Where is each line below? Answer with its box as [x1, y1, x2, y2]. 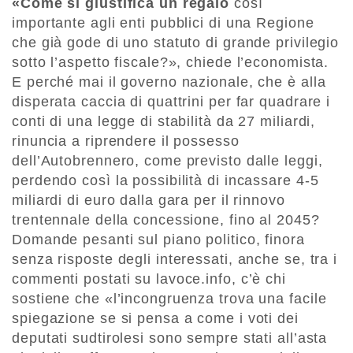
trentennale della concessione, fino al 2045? [12, 212, 320, 229]
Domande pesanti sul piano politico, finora [12, 232, 305, 248]
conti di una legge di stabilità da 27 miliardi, [12, 113, 316, 130]
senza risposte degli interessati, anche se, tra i [12, 251, 338, 268]
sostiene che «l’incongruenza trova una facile [12, 291, 327, 307]
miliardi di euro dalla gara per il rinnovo [12, 192, 285, 209]
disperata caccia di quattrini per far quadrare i [12, 94, 331, 110]
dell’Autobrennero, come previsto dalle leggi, [12, 153, 323, 169]
